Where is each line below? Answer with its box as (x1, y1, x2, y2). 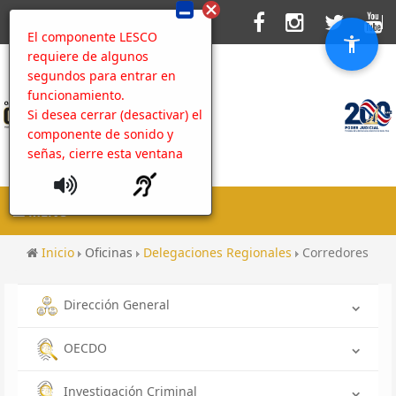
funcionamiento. (27, 87, 125, 103)
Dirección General (64, 296, 170, 313)
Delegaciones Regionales (143, 244, 295, 261)
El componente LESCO (27, 28, 157, 45)
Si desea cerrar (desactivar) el (27, 106, 202, 123)
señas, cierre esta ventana (27, 145, 183, 162)
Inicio (42, 244, 78, 261)
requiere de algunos (27, 48, 148, 65)
